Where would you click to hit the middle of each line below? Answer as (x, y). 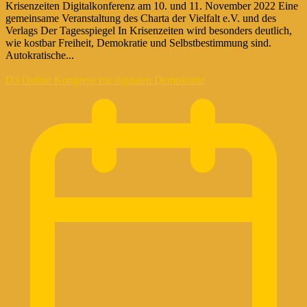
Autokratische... (40, 55)
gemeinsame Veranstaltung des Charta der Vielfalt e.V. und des (141, 18)
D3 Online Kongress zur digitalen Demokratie (105, 79)
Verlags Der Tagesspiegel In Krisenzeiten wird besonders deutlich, (149, 30)
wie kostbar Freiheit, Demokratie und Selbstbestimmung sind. (138, 42)
